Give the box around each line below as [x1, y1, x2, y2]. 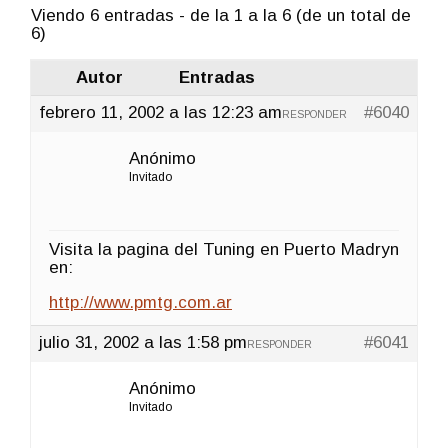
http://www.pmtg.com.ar [49, 292, 232, 312]
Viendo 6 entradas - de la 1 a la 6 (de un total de [31, 5, 411, 25]
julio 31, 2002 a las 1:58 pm [39, 332, 247, 352]
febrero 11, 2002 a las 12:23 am [39, 102, 282, 122]
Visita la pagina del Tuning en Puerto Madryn [49, 239, 399, 259]
